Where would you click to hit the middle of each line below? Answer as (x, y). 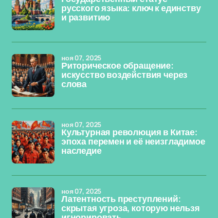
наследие (82, 151)
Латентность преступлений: (121, 199)
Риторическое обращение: (118, 66)
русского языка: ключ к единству (131, 8)
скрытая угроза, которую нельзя (131, 208)
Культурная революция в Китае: (129, 132)
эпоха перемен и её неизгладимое (133, 142)
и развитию (86, 18)
